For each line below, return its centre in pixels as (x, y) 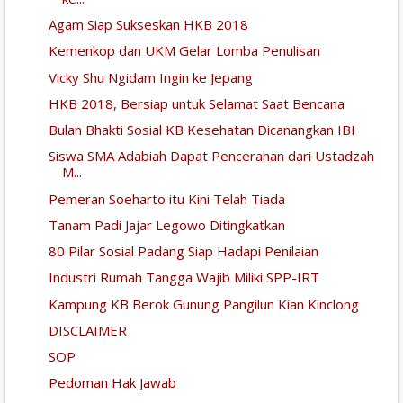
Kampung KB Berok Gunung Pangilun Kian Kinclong (203, 304)
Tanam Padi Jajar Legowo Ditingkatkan (166, 224)
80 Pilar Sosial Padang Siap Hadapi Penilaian (183, 251)
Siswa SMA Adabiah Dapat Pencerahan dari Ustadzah (211, 156)
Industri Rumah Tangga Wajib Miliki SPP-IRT (184, 278)
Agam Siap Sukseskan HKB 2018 (148, 25)
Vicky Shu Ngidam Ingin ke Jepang (150, 77)
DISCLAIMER (87, 330)
